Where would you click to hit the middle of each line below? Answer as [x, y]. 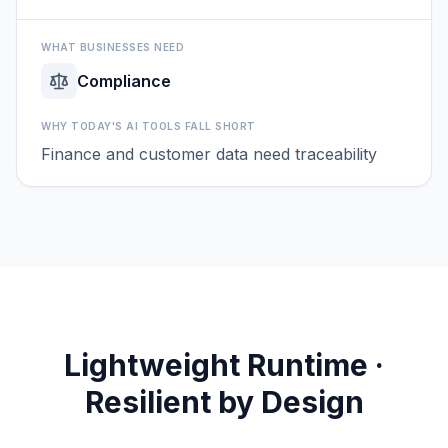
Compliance [124, 80]
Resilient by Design [224, 401]
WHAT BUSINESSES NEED [112, 46]
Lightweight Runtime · [224, 364]
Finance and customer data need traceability [209, 153]
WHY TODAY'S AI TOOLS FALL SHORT [148, 125]
